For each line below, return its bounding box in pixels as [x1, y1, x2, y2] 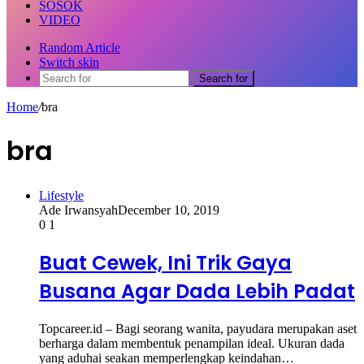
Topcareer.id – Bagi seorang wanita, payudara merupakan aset [39, 321, 357, 336]
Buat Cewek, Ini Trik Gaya [39, 249, 292, 276]
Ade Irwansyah [39, 202, 118, 217]
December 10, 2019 [118, 202, 219, 217]
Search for [199, 72, 248, 84]
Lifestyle [39, 188, 84, 202]
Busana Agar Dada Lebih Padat [39, 277, 355, 305]
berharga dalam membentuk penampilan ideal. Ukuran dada [39, 336, 344, 350]
